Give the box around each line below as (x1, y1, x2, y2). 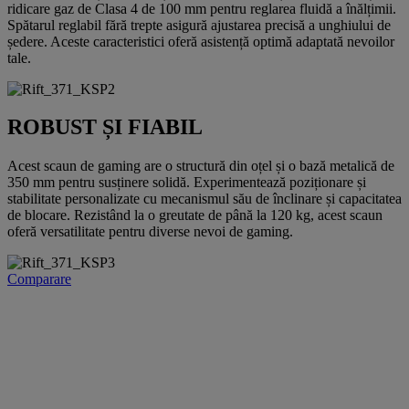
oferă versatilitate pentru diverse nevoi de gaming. (7, 224, 293, 240)
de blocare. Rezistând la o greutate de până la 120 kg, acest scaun (7, 207, 383, 224)
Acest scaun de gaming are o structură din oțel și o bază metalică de (7, 158, 394, 174)
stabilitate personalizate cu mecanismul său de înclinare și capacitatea (7, 191, 402, 207)
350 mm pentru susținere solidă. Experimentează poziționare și (7, 174, 366, 191)
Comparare (7, 271, 71, 288)
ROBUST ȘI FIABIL (7, 115, 203, 140)
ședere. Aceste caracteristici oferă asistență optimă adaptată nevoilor (7, 33, 394, 49)
